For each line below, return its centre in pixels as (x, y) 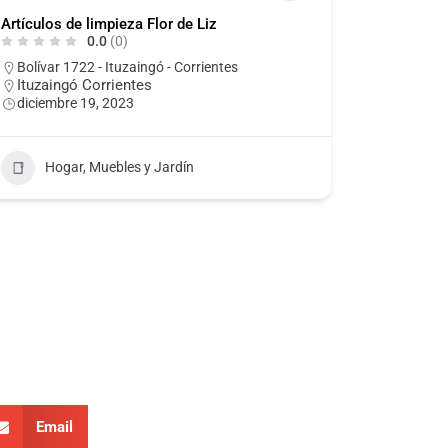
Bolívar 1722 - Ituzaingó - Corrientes (127, 66)
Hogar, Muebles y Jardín (119, 167)
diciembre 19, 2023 (75, 102)
